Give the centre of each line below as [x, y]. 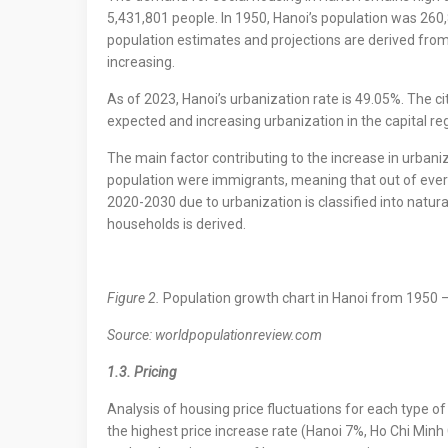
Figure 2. [133, 298]
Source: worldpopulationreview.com [214, 335]
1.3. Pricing [142, 372]
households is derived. [176, 224]
